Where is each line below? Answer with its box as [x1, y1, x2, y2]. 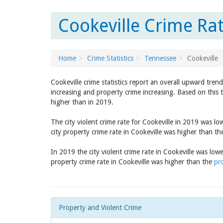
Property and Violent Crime [59, 204, 141, 212]
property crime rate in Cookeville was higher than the [51, 158, 214, 166]
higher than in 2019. [51, 98, 113, 106]
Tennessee [144, 54, 176, 62]
